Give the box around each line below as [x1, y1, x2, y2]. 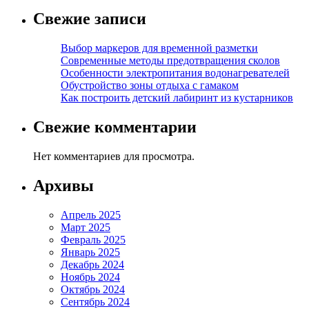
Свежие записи [33, 10, 146, 28]
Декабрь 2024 [61, 258, 124, 270]
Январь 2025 [61, 246, 120, 258]
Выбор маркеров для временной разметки [61, 41, 258, 54]
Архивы [33, 176, 94, 195]
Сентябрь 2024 [61, 295, 130, 308]
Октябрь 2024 [61, 283, 125, 295]
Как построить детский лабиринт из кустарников [61, 91, 293, 103]
